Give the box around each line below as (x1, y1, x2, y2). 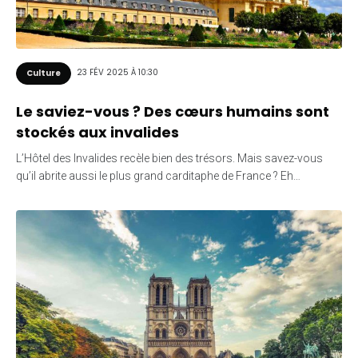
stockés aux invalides (16, 121, 179, 142)
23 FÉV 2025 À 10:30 (77, 66, 158, 79)
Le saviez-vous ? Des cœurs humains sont (16, 101, 329, 121)
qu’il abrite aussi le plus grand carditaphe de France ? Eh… (16, 169, 300, 182)
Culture (26, 66, 61, 79)
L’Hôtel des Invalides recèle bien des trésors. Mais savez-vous (16, 151, 323, 165)
